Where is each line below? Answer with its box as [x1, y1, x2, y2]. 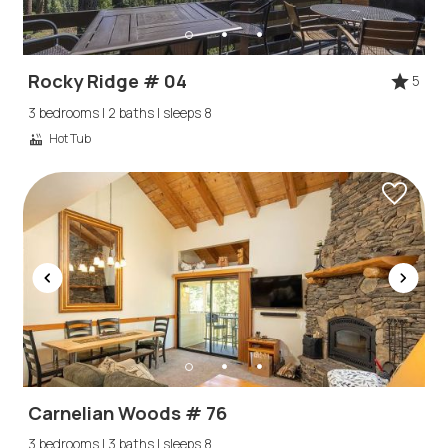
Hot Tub [49, 129, 92, 147]
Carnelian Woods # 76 [28, 400, 228, 427]
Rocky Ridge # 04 [28, 68, 188, 95]
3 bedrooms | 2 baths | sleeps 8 [28, 103, 213, 122]
